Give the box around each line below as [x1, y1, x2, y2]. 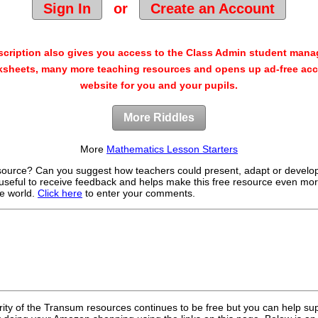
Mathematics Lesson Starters [106, 143, 238, 155]
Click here [38, 187, 82, 199]
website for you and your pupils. [80, 79, 238, 91]
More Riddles [124, 111, 194, 124]
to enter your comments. [82, 187, 195, 199]
